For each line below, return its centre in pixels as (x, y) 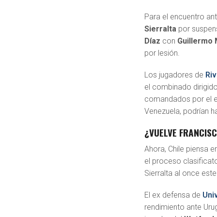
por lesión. (162, 53)
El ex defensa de (174, 195)
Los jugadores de (175, 75)
